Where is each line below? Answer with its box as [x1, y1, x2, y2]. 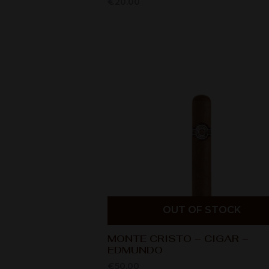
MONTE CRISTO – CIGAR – [107, 232, 249, 245]
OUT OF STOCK [163, 204, 241, 216]
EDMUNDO [107, 243, 163, 256]
